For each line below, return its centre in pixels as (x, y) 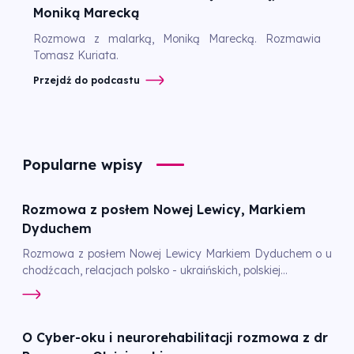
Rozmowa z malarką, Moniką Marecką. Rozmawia (177, 38)
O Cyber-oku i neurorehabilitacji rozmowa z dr (175, 337)
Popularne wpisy (82, 165)
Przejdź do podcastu (87, 80)
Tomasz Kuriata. (76, 55)
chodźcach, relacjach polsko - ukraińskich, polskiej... (155, 270)
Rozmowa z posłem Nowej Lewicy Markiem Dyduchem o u (177, 254)
